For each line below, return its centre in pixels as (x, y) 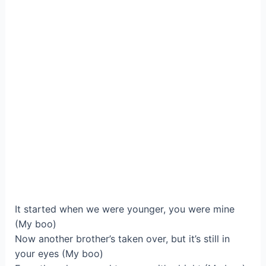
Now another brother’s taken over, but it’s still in (122, 239)
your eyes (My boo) (59, 254)
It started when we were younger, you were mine (124, 209)
